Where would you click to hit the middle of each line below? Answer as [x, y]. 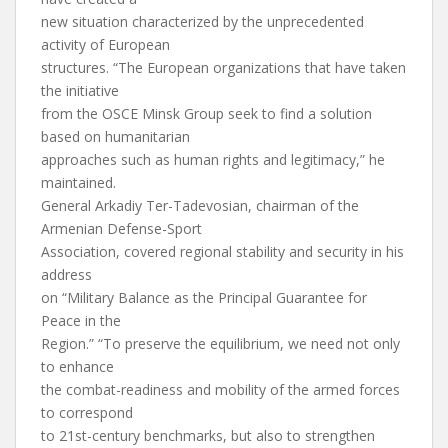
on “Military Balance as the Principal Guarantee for [204, 297]
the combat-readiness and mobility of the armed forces [220, 389]
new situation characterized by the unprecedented [202, 21]
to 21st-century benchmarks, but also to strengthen [208, 435]
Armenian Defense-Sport [121, 228]
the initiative [80, 90]
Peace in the [81, 320]
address [66, 274]
